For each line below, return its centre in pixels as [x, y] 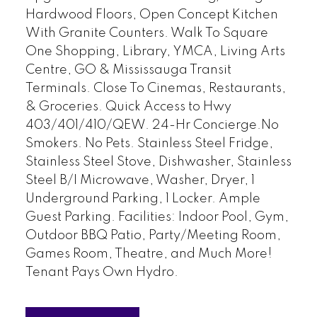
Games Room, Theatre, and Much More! [149, 254]
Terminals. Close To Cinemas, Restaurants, [155, 89]
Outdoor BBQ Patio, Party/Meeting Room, [153, 236]
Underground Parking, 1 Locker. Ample [143, 199]
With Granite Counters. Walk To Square [146, 34]
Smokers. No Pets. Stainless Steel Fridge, [149, 144]
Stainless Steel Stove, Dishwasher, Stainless [158, 162]
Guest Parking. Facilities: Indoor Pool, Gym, [157, 218]
